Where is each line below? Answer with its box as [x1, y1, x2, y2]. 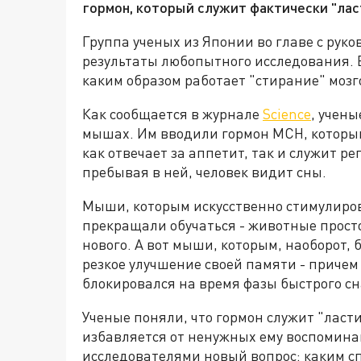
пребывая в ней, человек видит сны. [82, 163, 326, 180]
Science [263, 105, 311, 122]
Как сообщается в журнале [82, 105, 263, 122]
